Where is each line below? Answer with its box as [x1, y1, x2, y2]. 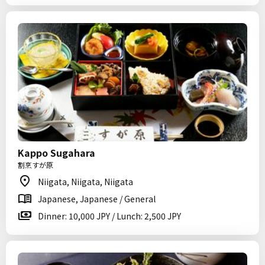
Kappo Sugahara [18, 146, 95, 160]
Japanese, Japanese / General [38, 193, 156, 205]
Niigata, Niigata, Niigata [38, 176, 133, 188]
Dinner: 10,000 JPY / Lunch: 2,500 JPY [38, 210, 181, 222]
